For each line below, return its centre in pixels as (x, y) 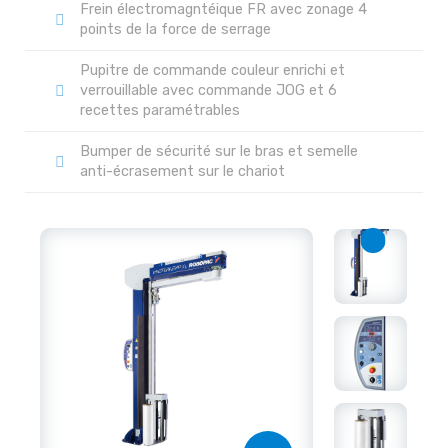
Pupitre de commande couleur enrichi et (212, 71)
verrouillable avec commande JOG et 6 (208, 91)
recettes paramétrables (160, 111)
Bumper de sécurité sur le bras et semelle (219, 152)
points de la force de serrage (175, 30)
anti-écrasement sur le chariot (182, 172)
